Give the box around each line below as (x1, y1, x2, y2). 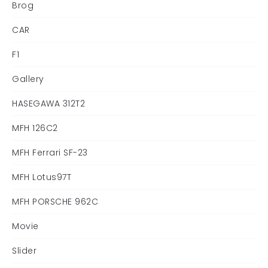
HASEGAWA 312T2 (12, 98, 85, 109)
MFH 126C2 (12, 122, 58, 134)
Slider (12, 245, 36, 257)
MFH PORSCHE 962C (12, 196, 98, 208)
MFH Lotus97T (12, 171, 71, 183)
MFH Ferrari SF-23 (12, 147, 88, 159)
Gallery (12, 73, 44, 85)
